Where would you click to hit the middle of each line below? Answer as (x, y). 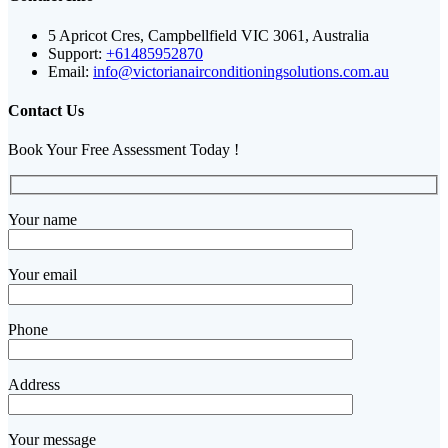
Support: (75, 53)
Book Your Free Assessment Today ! (123, 150)
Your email (42, 274)
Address (34, 384)
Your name (42, 219)
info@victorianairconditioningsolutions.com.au (241, 71)
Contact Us (46, 110)
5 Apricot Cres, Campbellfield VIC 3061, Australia (208, 35)
